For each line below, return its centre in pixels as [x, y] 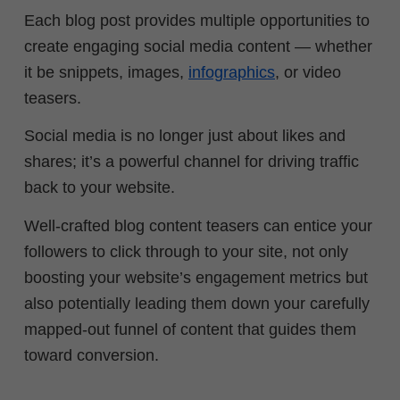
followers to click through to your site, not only [186, 251]
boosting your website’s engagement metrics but [196, 277]
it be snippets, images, [106, 72]
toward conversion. [92, 355]
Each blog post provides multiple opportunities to [197, 20]
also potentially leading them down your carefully [197, 303]
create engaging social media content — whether [198, 46]
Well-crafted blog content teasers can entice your [198, 225]
